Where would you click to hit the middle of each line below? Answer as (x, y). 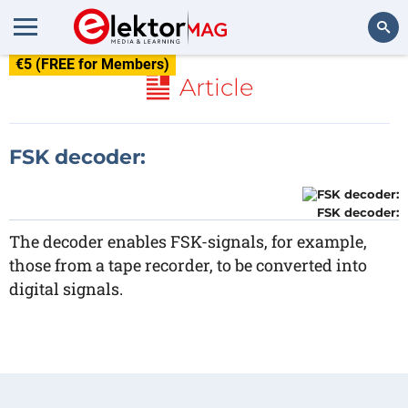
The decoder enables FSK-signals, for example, (188, 241)
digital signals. (66, 289)
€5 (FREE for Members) (92, 64)
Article (216, 87)
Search (370, 77)
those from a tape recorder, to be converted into (188, 265)
